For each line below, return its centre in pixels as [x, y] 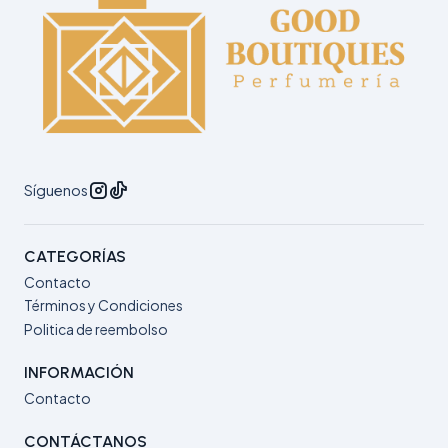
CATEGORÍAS [75, 256]
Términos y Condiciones [103, 305]
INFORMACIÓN [79, 372]
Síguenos [56, 189]
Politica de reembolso [96, 328]
